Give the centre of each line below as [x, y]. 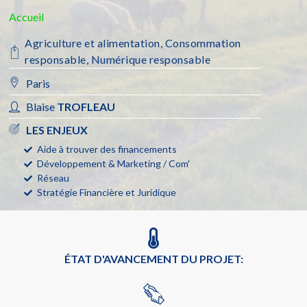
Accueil [27, 17]
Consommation [203, 43]
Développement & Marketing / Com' [114, 164]
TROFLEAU [86, 107]
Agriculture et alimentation [93, 43]
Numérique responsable [151, 60]
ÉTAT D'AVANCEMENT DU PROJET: [153, 259]
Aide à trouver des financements [107, 149]
